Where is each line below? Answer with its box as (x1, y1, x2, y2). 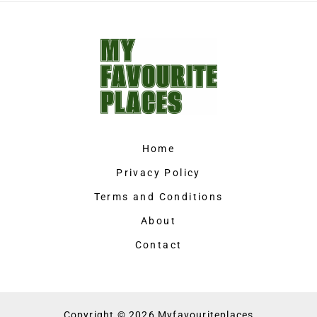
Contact (134, 238, 183, 250)
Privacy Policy (116, 166, 201, 178)
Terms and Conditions (93, 190, 224, 202)
